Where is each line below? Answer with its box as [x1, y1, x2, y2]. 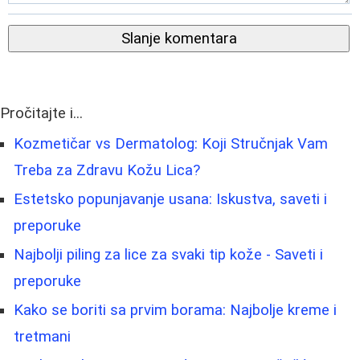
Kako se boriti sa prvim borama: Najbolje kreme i [14, 301, 337, 319]
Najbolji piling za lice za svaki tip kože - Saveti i [14, 245, 323, 264]
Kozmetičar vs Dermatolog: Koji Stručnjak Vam [14, 134, 328, 153]
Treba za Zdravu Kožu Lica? [14, 161, 200, 179]
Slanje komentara [121, 29, 237, 47]
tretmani [14, 327, 71, 346]
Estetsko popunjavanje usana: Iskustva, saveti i [14, 190, 327, 208]
